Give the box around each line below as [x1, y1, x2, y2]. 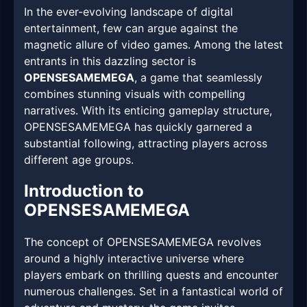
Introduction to [24, 181, 144, 201]
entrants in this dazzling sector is [24, 54, 196, 69]
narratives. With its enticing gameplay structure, [24, 103, 272, 118]
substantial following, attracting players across [24, 136, 267, 151]
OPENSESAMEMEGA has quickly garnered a [24, 120, 252, 134]
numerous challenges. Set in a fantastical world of [24, 284, 283, 299]
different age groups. [24, 153, 134, 167]
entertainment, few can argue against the [24, 21, 238, 36]
